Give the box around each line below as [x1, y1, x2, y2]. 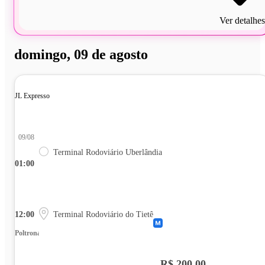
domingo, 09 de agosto [14, 46, 148, 62]
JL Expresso [15, 91, 50, 100]
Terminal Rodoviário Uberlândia [53, 147, 162, 157]
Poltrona [15, 228, 41, 237]
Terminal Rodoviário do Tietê [53, 209, 153, 219]
